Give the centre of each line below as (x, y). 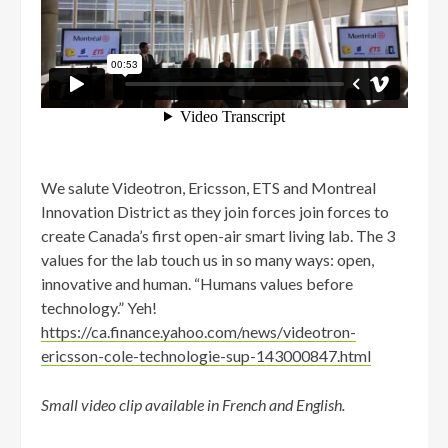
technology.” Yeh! (99, 307)
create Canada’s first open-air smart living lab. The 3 (218, 235)
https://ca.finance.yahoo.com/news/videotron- (198, 331)
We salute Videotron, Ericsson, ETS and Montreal (208, 187)
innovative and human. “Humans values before (197, 283)
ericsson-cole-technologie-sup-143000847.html (206, 355)
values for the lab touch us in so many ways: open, (207, 259)
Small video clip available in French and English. (193, 404)
